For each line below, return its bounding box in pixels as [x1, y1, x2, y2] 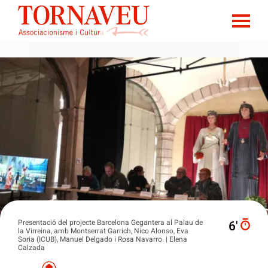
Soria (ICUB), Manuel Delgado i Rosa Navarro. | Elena [18, 234, 187, 243]
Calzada [18, 243, 45, 252]
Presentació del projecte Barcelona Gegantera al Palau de [18, 218, 203, 227]
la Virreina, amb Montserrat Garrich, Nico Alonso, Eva [18, 226, 188, 235]
